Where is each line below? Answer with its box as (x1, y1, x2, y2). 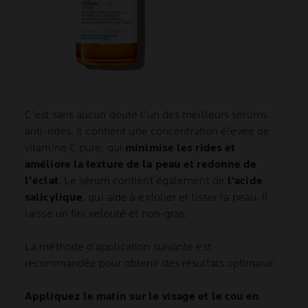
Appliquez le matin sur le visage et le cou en (25, 290, 260, 304)
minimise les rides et (125, 142, 236, 155)
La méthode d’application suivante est (25, 241, 211, 254)
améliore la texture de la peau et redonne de (25, 158, 257, 172)
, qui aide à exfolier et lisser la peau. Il (82, 191, 269, 205)
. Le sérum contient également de (58, 175, 228, 188)
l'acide (228, 175, 263, 188)
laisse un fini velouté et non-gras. (25, 208, 188, 221)
